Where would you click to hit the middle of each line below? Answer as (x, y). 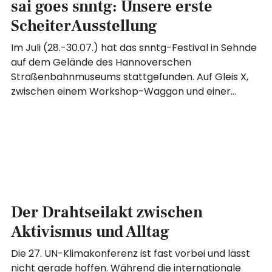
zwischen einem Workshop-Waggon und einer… (124, 92)
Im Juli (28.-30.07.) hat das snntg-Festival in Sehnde (134, 48)
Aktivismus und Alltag (90, 232)
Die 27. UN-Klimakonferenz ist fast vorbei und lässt (131, 253)
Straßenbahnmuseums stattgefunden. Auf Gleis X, (130, 77)
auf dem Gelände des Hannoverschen (101, 63)
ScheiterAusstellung (84, 26)
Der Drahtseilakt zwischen (107, 212)
